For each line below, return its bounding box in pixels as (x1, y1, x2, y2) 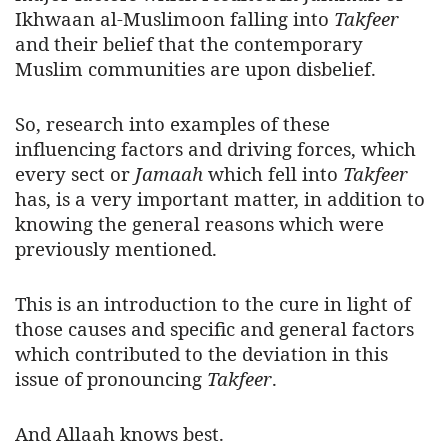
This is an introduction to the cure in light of (15, 291, 411, 317)
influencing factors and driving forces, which (15, 136, 416, 162)
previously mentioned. (15, 236, 217, 262)
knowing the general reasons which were (15, 211, 384, 237)
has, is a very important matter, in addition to (15, 186, 425, 212)
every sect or (15, 161, 135, 187)
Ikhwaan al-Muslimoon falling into (15, 6, 334, 32)
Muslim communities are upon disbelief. (15, 56, 376, 82)
